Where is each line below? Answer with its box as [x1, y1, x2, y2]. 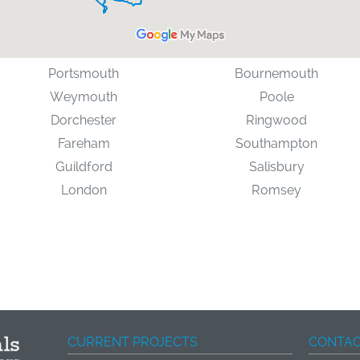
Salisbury [248, 159, 305, 174]
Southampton [235, 136, 317, 151]
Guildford [55, 159, 112, 174]
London [60, 182, 107, 198]
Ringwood [246, 112, 307, 128]
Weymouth [50, 89, 117, 104]
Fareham [57, 136, 110, 151]
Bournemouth [235, 66, 318, 81]
